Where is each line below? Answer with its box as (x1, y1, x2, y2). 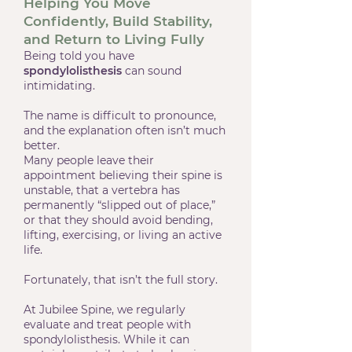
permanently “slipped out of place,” (24, 198, 215, 212)
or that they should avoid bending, (24, 213, 213, 227)
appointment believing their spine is (24, 168, 222, 182)
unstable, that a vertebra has (24, 183, 180, 197)
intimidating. (24, 79, 95, 93)
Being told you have (24, 49, 134, 63)
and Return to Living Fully (24, 31, 204, 47)
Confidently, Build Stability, (24, 13, 212, 29)
